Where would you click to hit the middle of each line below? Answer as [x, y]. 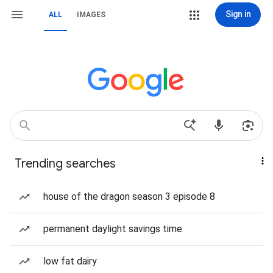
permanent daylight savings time [113, 229]
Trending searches [65, 164]
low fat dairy [70, 261]
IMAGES [91, 15]
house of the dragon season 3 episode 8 [129, 197]
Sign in [238, 14]
